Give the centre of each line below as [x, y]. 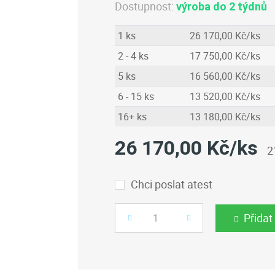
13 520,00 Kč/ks [225, 96]
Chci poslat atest [172, 184]
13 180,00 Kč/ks [225, 117]
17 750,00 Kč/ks [225, 56]
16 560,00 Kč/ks [225, 76]
